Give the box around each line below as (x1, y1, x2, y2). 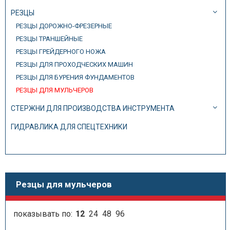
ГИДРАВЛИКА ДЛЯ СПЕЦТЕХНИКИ (11, 123, 127, 131)
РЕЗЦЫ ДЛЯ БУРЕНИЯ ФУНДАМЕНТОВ (16, 73, 135, 81)
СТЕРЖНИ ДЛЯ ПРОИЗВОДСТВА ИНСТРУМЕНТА (11, 104, 175, 112)
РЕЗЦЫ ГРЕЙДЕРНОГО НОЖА (16, 48, 106, 55)
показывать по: (13, 209, 74, 219)
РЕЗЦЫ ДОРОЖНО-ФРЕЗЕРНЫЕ (16, 22, 112, 30)
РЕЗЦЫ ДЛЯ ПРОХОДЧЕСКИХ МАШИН (16, 61, 133, 68)
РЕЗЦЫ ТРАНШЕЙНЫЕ (16, 35, 83, 43)
